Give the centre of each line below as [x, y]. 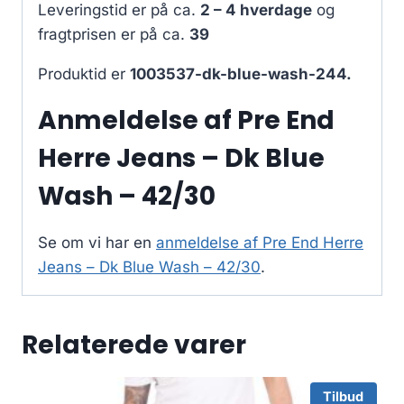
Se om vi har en [97, 243]
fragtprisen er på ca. [114, 35]
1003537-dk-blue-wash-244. [241, 74]
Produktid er [84, 74]
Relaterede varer [134, 345]
